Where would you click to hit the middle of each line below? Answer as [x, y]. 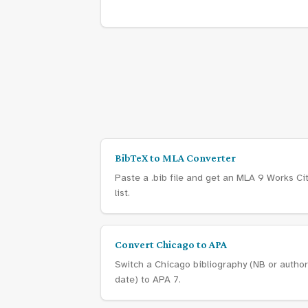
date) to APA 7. [148, 279]
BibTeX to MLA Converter [175, 158]
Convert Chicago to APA [171, 244]
